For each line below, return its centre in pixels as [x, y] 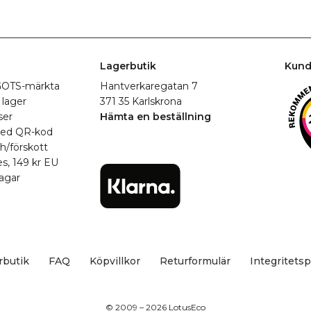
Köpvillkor [115, 261]
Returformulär [195, 261]
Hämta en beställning [155, 117]
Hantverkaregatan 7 [149, 86]
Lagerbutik [128, 66]
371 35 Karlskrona [141, 101]
